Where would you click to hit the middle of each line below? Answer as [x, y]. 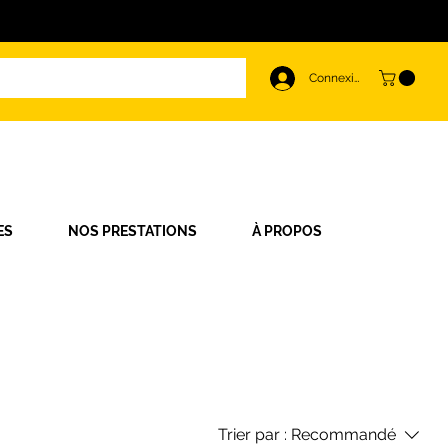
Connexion [339, 78]
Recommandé [343, 435]
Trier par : [252, 435]
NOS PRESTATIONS [132, 231]
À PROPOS [287, 231]
